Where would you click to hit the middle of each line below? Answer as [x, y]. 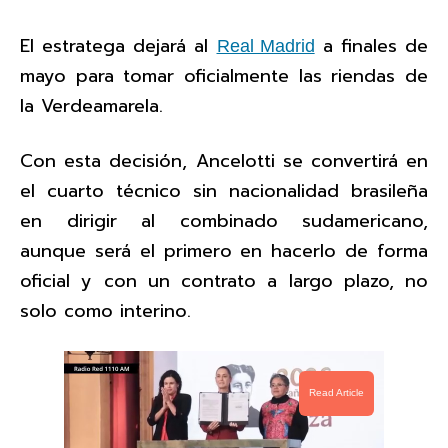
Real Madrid [265, 45]
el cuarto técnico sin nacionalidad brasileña [224, 190]
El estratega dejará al [118, 45]
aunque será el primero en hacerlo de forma [224, 250]
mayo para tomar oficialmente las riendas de [224, 75]
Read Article [336, 393]
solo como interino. [105, 310]
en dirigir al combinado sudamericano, [224, 220]
